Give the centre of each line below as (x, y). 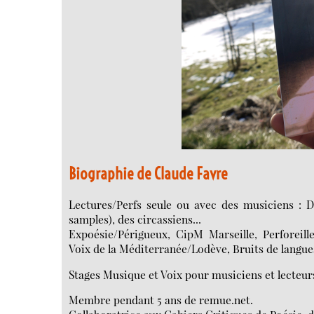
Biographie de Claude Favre (149, 173)
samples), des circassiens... (135, 219)
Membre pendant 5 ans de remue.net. (161, 300)
